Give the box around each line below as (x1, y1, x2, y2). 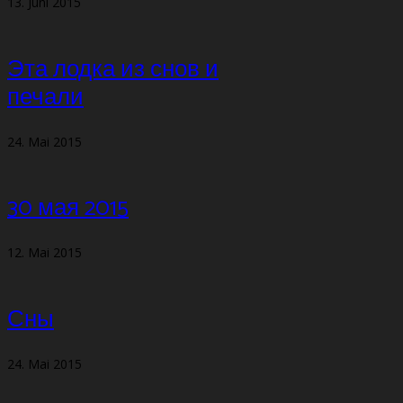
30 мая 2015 (7, 189, 129, 228)
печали (7, 77, 84, 117)
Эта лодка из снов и (7, 49, 219, 89)
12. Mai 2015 (7, 244, 82, 262)
